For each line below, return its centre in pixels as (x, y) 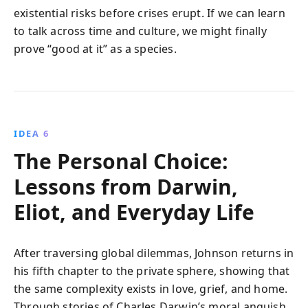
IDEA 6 (32, 133)
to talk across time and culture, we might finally (140, 31)
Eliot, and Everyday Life (134, 212)
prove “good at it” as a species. (95, 48)
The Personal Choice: (121, 161)
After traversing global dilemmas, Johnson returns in (154, 253)
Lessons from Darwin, (126, 186)
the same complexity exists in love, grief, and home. (151, 288)
